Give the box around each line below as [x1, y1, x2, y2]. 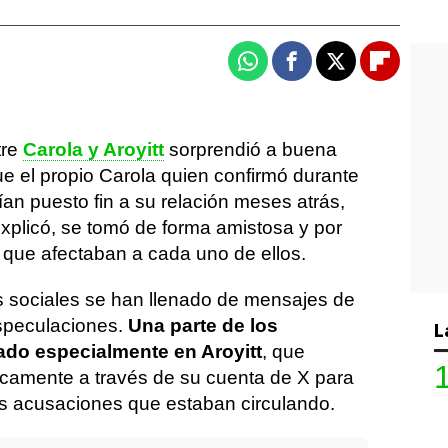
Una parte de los [128, 315, 278, 336]
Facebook [290, 59, 369, 80]
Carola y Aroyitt [23, 139, 164, 160]
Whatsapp [246, 59, 328, 80]
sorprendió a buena [164, 139, 337, 160]
